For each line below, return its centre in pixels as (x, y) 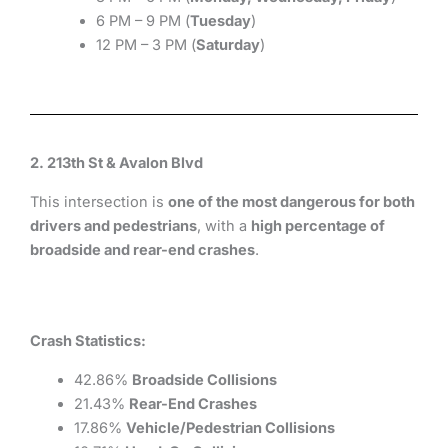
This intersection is (99, 201)
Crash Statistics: (88, 341)
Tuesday (220, 20)
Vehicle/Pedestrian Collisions (230, 427)
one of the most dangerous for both (291, 201)
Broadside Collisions (204, 379)
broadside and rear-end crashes (142, 249)
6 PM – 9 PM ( (142, 20)
